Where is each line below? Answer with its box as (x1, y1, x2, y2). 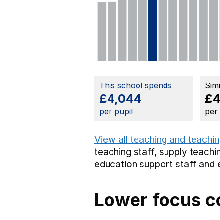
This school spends (99, 81, 171, 91)
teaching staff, (94, 146, 159, 158)
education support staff (94, 159, 196, 170)
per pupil (99, 107, 133, 117)
